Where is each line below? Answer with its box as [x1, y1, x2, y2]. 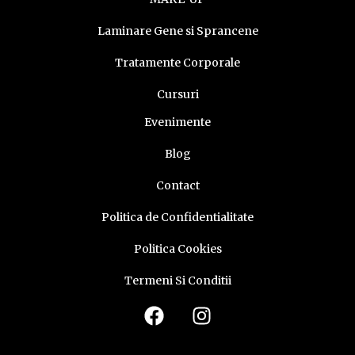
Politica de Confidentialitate [101, 209, 254, 224]
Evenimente [144, 114, 211, 129]
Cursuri [156, 86, 199, 101]
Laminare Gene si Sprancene [97, 23, 258, 38]
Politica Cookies [133, 241, 222, 256]
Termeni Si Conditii [124, 273, 231, 288]
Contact [155, 177, 200, 193]
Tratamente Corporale [115, 55, 240, 70]
